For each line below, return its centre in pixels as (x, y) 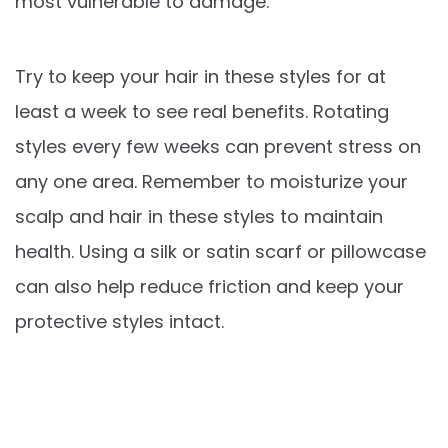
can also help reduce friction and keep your (209, 286)
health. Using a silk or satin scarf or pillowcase (220, 251)
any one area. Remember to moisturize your (211, 181)
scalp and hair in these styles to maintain (199, 216)
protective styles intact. (119, 321)
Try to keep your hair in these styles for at (200, 76)
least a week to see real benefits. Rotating (202, 111)
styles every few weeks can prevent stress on (218, 146)
